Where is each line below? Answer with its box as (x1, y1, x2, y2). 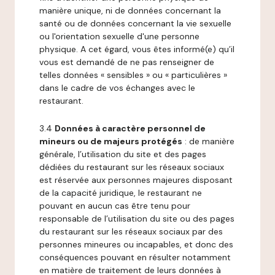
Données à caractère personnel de (55, 123, 206, 134)
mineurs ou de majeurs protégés (39, 136, 182, 147)
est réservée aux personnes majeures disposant (39, 174, 233, 185)
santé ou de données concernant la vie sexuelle (39, 18, 231, 29)
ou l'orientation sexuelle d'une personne (39, 31, 199, 42)
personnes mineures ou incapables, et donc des (39, 239, 233, 250)
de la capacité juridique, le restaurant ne (39, 187, 202, 198)
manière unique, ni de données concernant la (39, 5, 221, 16)
